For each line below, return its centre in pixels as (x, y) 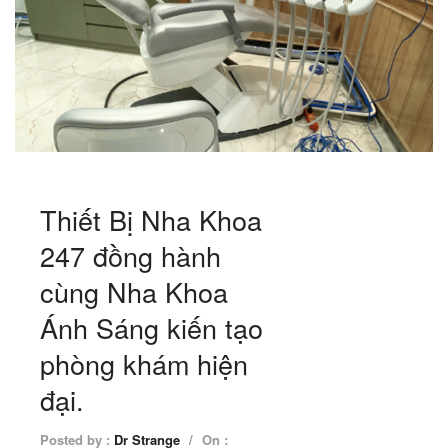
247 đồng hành (130, 255)
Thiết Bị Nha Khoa (151, 219)
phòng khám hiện (144, 363)
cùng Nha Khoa (134, 291)
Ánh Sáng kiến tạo (151, 327)
